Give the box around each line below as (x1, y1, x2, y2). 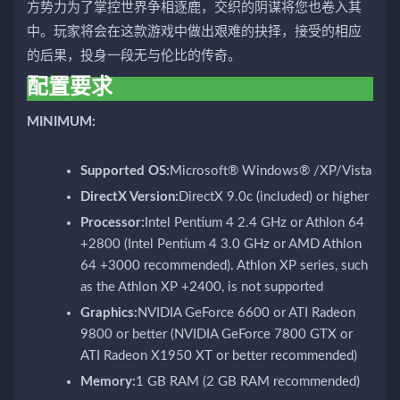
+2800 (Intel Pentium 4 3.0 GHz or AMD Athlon (80, 237, 362, 252)
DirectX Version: (80, 190, 179, 204)
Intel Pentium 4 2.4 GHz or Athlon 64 (145, 216, 364, 230)
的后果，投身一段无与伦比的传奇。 (27, 49, 241, 63)
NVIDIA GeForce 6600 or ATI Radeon (137, 306, 355, 321)
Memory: (80, 375, 136, 389)
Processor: (80, 216, 145, 230)
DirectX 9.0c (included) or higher (179, 190, 369, 204)
